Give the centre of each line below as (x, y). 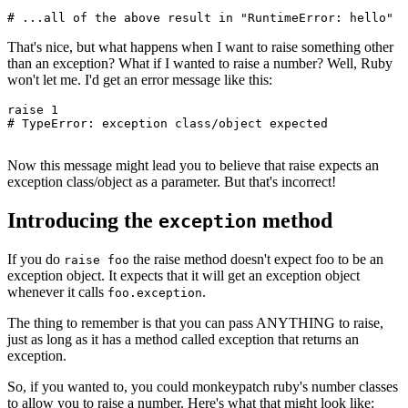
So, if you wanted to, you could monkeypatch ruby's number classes (203, 386)
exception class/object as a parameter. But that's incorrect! (172, 181)
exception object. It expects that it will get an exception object (184, 275)
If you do (36, 259)
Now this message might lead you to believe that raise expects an (193, 165)
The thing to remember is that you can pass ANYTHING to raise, (195, 322)
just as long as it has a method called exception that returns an (183, 339)
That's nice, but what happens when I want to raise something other (200, 46)
